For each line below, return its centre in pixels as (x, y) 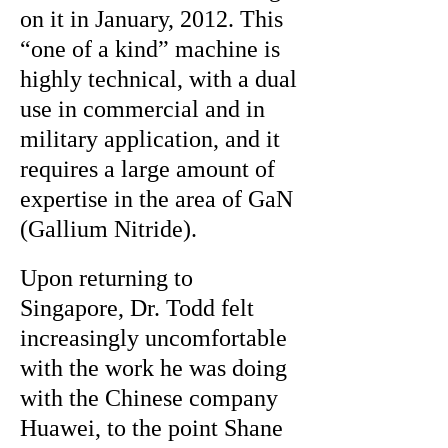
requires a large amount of (147, 169)
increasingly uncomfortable (153, 338)
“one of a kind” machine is (150, 49)
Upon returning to (106, 278)
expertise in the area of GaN (156, 199)
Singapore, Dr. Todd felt (137, 308)
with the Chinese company (149, 398)
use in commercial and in (142, 109)
